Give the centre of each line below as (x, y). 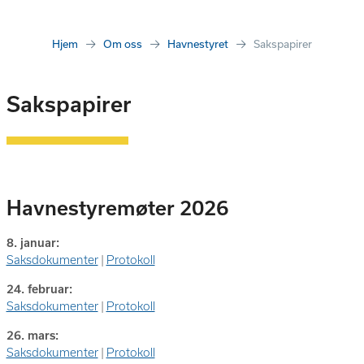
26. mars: (32, 336)
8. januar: (32, 243)
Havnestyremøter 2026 (117, 208)
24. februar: (39, 289)
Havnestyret (198, 44)
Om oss (123, 44)
